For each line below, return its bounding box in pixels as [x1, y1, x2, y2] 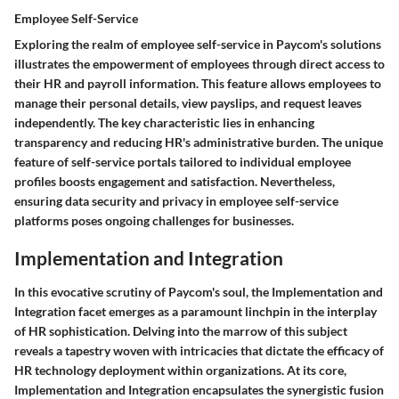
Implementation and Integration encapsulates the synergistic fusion [14, 381, 384, 397]
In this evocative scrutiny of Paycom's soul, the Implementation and [14, 283, 383, 299]
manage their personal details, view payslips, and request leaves [14, 95, 362, 111]
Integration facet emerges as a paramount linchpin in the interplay [14, 303, 377, 319]
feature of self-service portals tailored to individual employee [14, 154, 351, 170]
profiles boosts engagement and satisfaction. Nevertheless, [14, 174, 335, 190]
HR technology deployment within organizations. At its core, [14, 362, 346, 378]
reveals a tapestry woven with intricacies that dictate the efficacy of [14, 342, 384, 358]
